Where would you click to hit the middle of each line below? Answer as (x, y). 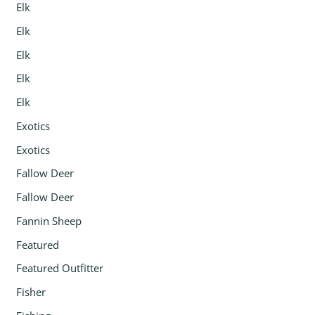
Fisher (31, 292)
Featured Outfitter (60, 268)
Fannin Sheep (49, 220)
